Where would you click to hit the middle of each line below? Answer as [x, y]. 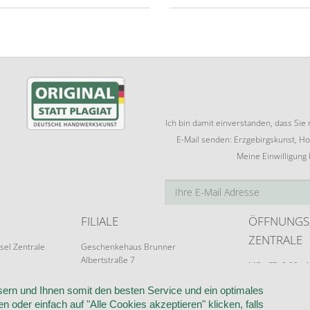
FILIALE [100, 221]
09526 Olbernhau [115, 273]
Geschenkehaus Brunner [129, 247]
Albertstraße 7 [108, 260]
